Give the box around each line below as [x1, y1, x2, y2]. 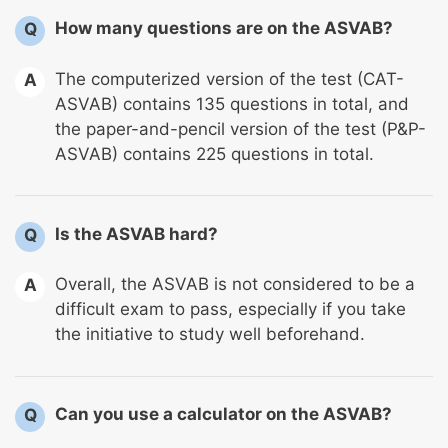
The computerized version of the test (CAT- [55, 68, 404, 89]
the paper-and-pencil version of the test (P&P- [55, 118, 426, 139]
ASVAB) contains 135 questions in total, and [55, 93, 409, 114]
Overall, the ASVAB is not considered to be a [55, 274, 415, 295]
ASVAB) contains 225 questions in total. [55, 143, 374, 164]
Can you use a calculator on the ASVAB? [55, 404, 392, 425]
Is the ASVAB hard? [55, 223, 218, 244]
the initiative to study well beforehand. [55, 324, 365, 345]
